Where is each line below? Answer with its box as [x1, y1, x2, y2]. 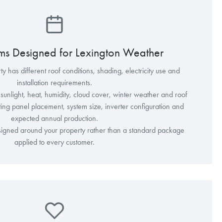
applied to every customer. [14, 137, 95, 147]
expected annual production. [11, 113, 98, 123]
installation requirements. [17, 77, 92, 87]
